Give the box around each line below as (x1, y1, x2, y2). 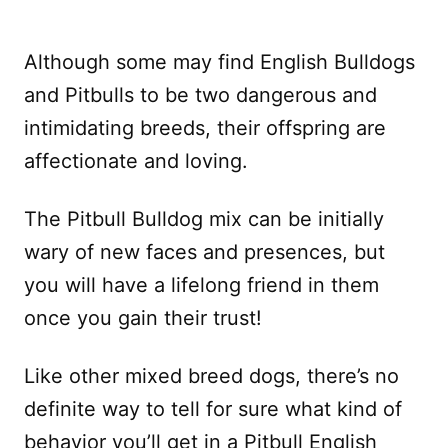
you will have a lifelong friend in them (24, 272, 379, 297)
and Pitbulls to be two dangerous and (24, 82, 377, 107)
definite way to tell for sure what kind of (24, 396, 402, 421)
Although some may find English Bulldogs (24, 49, 415, 74)
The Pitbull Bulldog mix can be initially (24, 206, 384, 231)
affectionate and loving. (24, 148, 248, 173)
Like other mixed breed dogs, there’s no (24, 363, 399, 388)
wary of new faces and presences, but (24, 239, 385, 264)
